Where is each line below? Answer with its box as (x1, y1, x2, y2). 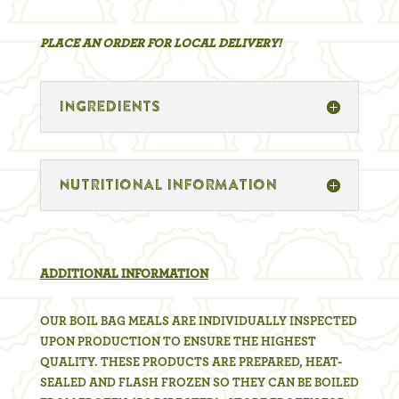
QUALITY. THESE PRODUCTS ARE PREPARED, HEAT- (39, 355, 342, 369)
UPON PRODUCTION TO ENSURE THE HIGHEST (39, 335, 316, 348)
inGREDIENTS (58, 99, 160, 114)
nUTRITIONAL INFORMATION (58, 177, 277, 192)
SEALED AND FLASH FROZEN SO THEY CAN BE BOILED (39, 376, 359, 389)
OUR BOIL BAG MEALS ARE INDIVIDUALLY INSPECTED (39, 314, 357, 328)
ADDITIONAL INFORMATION (39, 267, 208, 281)
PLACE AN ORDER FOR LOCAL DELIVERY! (39, 37, 281, 50)
